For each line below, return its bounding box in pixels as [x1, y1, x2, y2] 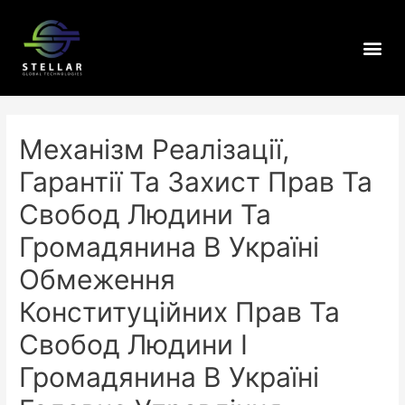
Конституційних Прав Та [19, 296, 341, 329]
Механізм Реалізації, [19, 133, 290, 166]
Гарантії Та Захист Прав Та [19, 165, 373, 199]
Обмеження [19, 263, 176, 297]
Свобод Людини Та [19, 198, 272, 231]
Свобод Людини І [19, 328, 249, 362]
